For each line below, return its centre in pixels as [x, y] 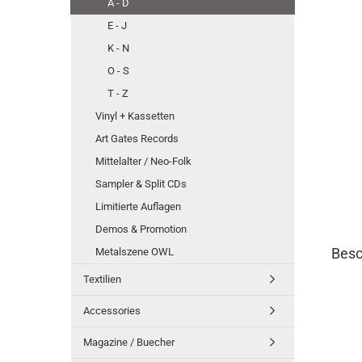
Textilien [102, 279]
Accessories [112, 311]
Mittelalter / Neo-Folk [143, 161]
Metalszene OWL [135, 252]
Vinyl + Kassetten [135, 116]
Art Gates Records [137, 139]
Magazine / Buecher [129, 342]
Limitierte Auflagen [138, 206]
